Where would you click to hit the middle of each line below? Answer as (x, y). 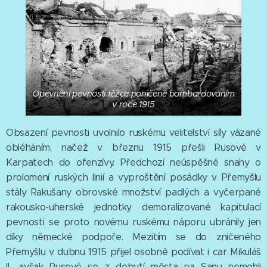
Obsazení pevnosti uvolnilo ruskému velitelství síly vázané (133, 133)
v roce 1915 (133, 104)
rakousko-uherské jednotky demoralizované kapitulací (133, 207)
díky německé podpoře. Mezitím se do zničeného (133, 237)
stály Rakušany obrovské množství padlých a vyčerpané (133, 192)
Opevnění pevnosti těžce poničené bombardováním (133, 94)
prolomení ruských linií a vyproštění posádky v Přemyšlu (133, 177)
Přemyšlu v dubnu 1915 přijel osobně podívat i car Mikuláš (133, 252)
